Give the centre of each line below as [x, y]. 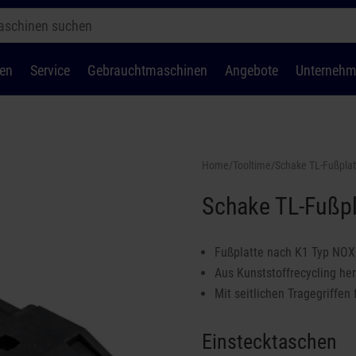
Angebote [251, 70]
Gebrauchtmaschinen [147, 70]
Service [50, 70]
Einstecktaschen [269, 341]
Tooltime [252, 165]
